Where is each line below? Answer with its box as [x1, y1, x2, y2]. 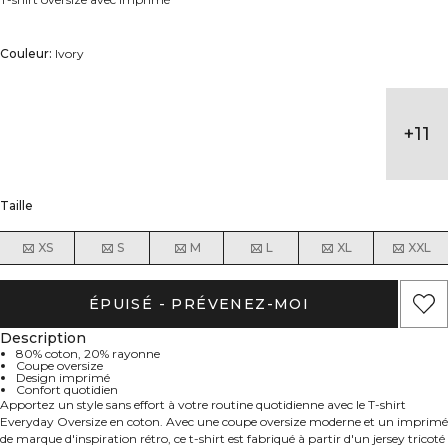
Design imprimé [16, 370, 110, 386]
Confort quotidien [16, 382, 118, 398]
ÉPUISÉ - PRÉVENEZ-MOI [88, 295, 310, 314]
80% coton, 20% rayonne [16, 346, 160, 362]
